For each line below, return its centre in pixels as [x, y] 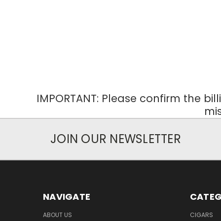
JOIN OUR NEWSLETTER [116, 139]
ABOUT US [57, 215]
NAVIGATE [67, 197]
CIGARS [201, 215]
